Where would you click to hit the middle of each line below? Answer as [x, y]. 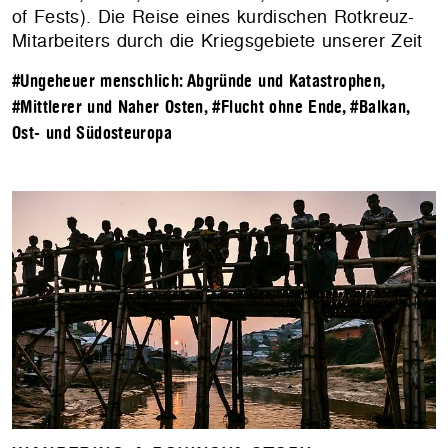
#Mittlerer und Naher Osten [108, 108]
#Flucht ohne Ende [277, 108]
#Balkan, [380, 108]
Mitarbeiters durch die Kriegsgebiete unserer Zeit [217, 41]
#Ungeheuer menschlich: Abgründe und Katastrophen [197, 82]
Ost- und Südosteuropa [92, 134]
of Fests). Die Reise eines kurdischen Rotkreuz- [213, 17]
